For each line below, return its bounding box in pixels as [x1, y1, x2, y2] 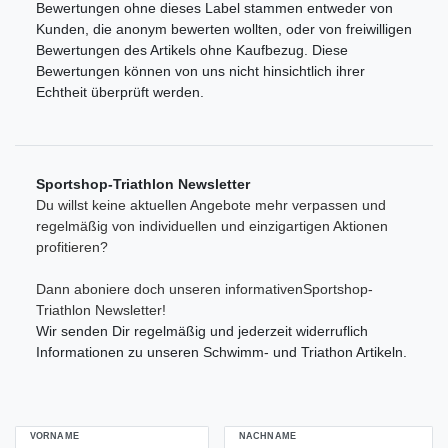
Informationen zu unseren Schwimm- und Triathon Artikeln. [36, 344, 407, 361]
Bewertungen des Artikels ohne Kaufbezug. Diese [36, 42, 348, 59]
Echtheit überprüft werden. [36, 84, 204, 101]
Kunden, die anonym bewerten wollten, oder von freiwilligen [36, 21, 412, 38]
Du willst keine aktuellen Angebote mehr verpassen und [36, 197, 386, 214]
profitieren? [36, 239, 108, 256]
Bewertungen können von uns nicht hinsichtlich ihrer [36, 63, 365, 80]
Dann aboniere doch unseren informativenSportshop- [36, 281, 373, 298]
